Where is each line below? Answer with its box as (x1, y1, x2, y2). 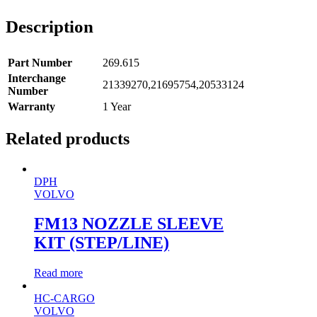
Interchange (8, 71, 66, 84)
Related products (6, 129, 129, 148)
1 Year (103, 100, 131, 113)
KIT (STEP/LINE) (34, 234, 169, 253)
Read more (34, 267, 83, 279)
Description (6, 16, 93, 36)
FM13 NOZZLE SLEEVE (34, 214, 224, 234)
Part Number (8, 56, 72, 69)
